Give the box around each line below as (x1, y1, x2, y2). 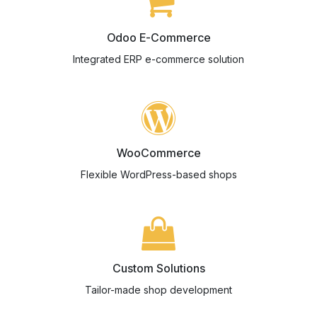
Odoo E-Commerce (106, 30, 211, 45)
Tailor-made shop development (85, 284, 232, 296)
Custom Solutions (112, 261, 205, 275)
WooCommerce (116, 146, 201, 160)
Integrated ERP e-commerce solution (73, 53, 244, 65)
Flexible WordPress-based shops (80, 168, 237, 180)
